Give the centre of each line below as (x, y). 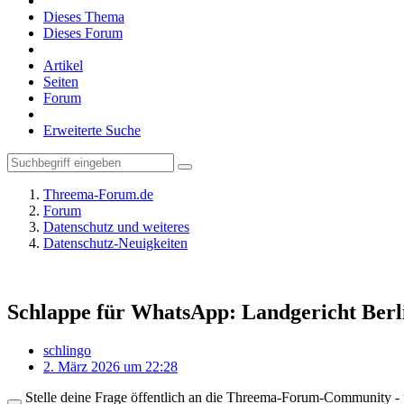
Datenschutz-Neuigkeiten (115, 243)
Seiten (61, 82)
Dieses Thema (84, 17)
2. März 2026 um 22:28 (110, 366)
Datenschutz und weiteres (116, 227)
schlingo (67, 350)
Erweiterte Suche (92, 130)
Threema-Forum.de (98, 194)
